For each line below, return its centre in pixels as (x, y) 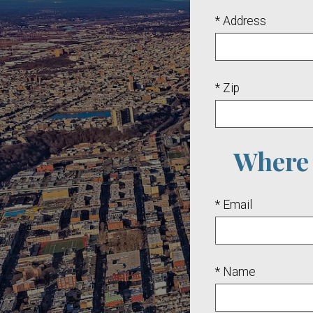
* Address (241, 21)
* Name (235, 271)
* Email (234, 204)
